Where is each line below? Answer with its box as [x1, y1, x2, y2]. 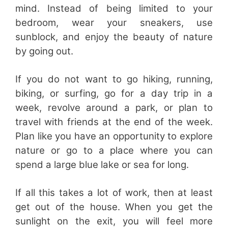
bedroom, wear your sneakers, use [15, 16, 213, 28]
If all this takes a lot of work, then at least [15, 186, 213, 198]
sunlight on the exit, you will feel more [15, 215, 213, 227]
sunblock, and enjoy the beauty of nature [15, 31, 213, 43]
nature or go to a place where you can [15, 144, 213, 156]
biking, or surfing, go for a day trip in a [15, 87, 213, 99]
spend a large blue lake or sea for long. [15, 158, 189, 170]
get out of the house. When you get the [15, 201, 213, 213]
